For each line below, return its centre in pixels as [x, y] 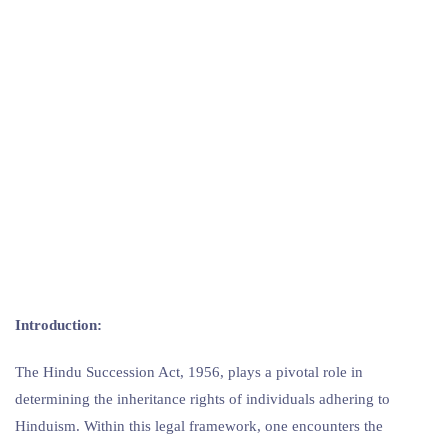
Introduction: [58, 324]
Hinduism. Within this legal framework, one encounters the [199, 425]
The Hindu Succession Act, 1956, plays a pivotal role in [189, 371]
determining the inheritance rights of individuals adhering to [202, 398]
